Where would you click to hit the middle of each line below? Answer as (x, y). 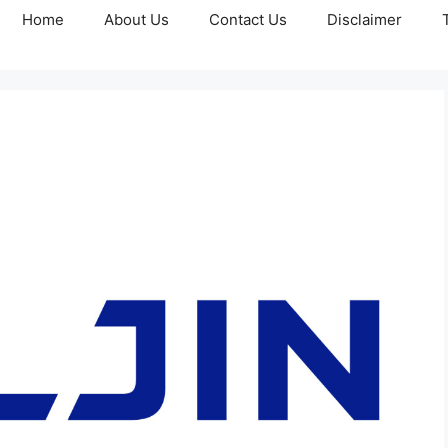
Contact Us (248, 19)
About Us (136, 19)
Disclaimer (364, 19)
